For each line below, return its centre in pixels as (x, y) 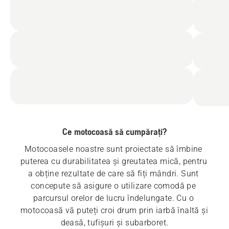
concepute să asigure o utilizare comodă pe (113, 186)
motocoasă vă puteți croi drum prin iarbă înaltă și (114, 211)
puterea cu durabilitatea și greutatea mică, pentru (114, 162)
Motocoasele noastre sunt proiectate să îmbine (113, 149)
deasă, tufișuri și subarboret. (114, 223)
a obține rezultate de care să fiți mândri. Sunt (113, 174)
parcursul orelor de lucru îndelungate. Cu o (113, 198)
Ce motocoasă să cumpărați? (114, 132)
